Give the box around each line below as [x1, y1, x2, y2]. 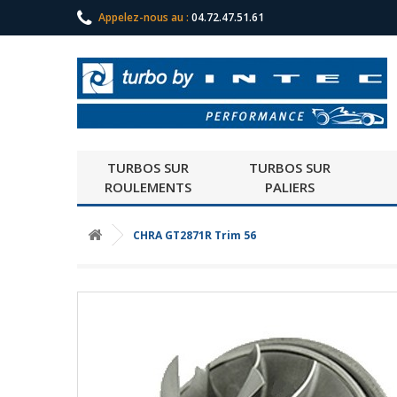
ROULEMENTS [105, 178, 191, 196]
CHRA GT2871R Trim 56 [130, 228, 256, 243]
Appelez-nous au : [98, 9, 191, 25]
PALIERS [265, 178, 315, 196]
